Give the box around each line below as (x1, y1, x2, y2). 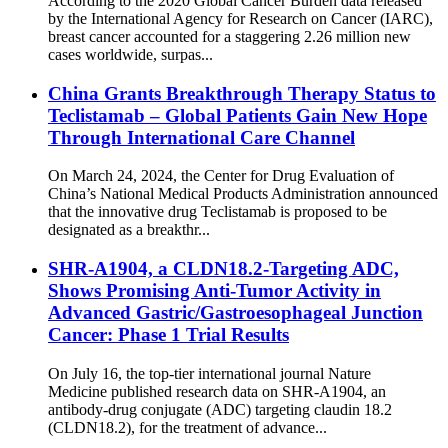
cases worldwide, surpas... (48, 45, 213, 63)
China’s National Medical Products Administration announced (48, 185, 438, 203)
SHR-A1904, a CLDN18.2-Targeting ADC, (48, 258, 399, 280)
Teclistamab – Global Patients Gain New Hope (48, 104, 427, 126)
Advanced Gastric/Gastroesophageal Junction (48, 302, 423, 324)
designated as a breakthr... (48, 221, 210, 239)
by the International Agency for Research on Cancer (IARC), (48, 9, 433, 27)
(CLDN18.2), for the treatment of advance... (48, 418, 327, 436)
